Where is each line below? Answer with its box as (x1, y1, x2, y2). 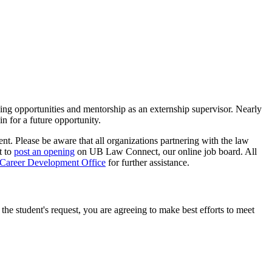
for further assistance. (106, 157, 189, 168)
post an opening (14, 146, 75, 157)
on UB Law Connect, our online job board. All (75, 146, 257, 157)
